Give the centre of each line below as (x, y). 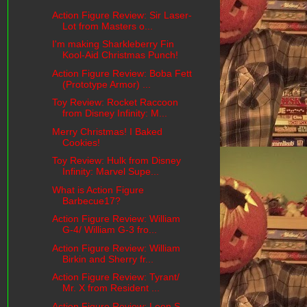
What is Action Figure (98, 189)
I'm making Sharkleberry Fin (113, 44)
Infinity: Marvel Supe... (110, 172)
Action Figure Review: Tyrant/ (115, 277)
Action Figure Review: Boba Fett (122, 73)
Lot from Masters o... (107, 26)
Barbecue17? (91, 200)
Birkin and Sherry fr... (108, 259)
